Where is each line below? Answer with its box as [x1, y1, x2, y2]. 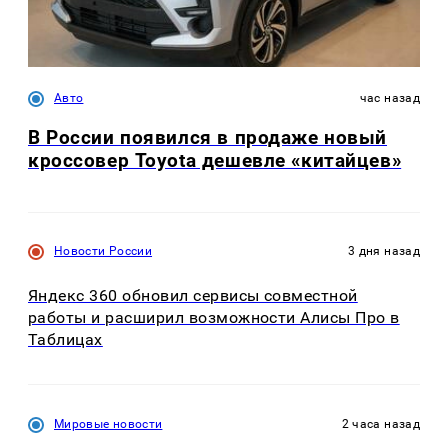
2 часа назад [341, 417, 420, 432]
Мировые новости [54, 417, 163, 432]
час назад [359, 91, 420, 106]
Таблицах [28, 329, 103, 349]
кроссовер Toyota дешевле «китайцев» [28, 149, 402, 173]
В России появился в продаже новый [28, 126, 388, 150]
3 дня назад [348, 243, 420, 258]
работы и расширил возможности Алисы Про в [28, 307, 400, 327]
